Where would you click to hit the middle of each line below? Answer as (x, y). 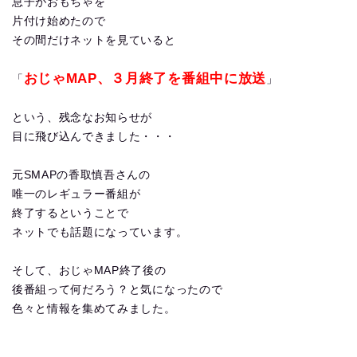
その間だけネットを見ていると (94, 40)
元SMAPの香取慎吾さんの (81, 175)
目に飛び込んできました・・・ (94, 137)
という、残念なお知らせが (82, 118)
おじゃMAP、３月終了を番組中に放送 (145, 78)
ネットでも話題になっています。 (100, 232)
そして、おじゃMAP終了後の (89, 271)
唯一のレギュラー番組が (76, 194)
